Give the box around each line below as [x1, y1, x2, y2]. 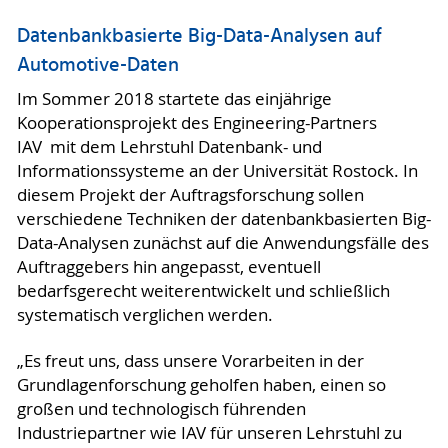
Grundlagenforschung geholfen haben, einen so [16, 373, 386, 396]
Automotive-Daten [16, 50, 179, 83]
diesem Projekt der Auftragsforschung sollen [16, 183, 364, 206]
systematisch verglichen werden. [16, 303, 273, 326]
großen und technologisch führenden [16, 397, 306, 420]
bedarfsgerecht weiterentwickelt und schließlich [16, 279, 390, 302]
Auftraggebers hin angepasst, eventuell [16, 255, 321, 278]
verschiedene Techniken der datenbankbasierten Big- [16, 207, 431, 230]
